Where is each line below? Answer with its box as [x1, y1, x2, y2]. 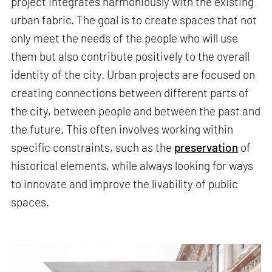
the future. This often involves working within [11, 122, 234, 137]
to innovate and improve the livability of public [11, 177, 239, 191]
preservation [174, 140, 239, 155]
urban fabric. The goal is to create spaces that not [11, 13, 257, 27]
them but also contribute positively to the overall [11, 49, 250, 64]
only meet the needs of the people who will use [11, 31, 239, 46]
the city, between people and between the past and [11, 104, 261, 118]
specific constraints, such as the [11, 140, 175, 155]
